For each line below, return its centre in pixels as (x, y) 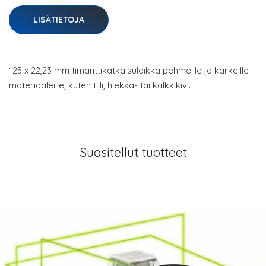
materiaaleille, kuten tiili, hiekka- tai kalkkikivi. (100, 85)
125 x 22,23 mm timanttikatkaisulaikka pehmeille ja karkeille (129, 70)
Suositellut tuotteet (133, 152)
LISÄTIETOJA (59, 20)
